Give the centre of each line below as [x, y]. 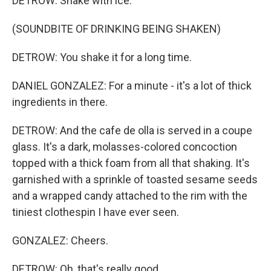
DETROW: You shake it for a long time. [102, 57]
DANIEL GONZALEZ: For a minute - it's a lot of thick [132, 86]
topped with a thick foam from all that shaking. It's [131, 163]
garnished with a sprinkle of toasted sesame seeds [135, 180]
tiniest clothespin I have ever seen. [96, 212]
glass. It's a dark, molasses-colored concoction [125, 147]
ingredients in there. [60, 102]
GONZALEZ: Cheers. [60, 241]
